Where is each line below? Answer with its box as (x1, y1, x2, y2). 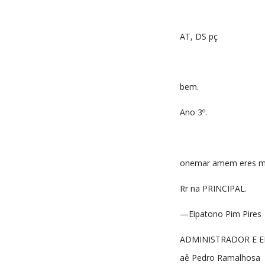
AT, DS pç (180, 30, 218, 42)
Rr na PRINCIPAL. (180, 183, 247, 195)
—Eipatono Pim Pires (180, 208, 261, 219)
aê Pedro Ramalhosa (180, 251, 260, 263)
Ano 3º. (180, 106, 207, 118)
